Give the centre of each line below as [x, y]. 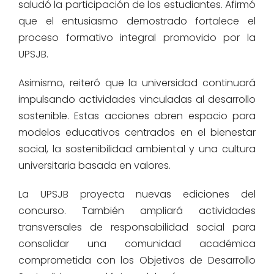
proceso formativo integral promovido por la [137, 37]
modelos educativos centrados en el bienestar [137, 132]
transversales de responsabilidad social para [137, 227]
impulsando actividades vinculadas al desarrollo [137, 99]
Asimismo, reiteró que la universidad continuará [137, 83]
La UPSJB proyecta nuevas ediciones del [137, 194]
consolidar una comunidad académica [137, 243]
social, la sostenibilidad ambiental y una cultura [137, 149]
